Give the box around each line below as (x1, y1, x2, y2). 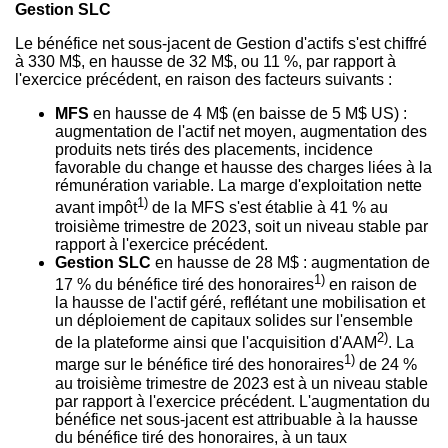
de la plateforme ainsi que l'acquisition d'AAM (55, 334, 377, 352)
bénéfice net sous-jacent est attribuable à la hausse (55, 410, 418, 428)
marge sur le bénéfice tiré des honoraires (55, 356, 344, 374)
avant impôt (55, 199, 137, 217)
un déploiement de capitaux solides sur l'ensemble (55, 311, 413, 329)
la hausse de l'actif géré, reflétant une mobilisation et (55, 293, 425, 311)
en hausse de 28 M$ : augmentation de (151, 253, 430, 271)
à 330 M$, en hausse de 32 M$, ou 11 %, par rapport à (15, 53, 396, 71)
